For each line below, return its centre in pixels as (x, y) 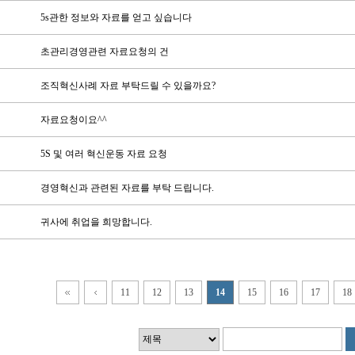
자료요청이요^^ (73, 120)
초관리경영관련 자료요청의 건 (104, 52)
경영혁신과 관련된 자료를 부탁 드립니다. (127, 188)
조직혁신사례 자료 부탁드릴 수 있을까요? (128, 86)
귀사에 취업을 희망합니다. (96, 222)
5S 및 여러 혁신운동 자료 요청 (103, 154)
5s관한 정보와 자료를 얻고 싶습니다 (116, 17)
